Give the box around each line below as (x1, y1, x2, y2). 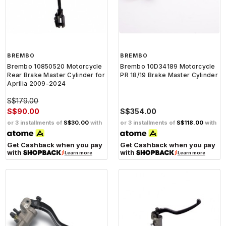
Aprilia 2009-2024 (7, 79, 66, 87)
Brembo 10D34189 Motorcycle (120, 62, 215, 70)
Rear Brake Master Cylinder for (7, 71, 105, 79)
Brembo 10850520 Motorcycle (7, 62, 102, 70)
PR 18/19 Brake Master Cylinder (120, 71, 218, 79)
